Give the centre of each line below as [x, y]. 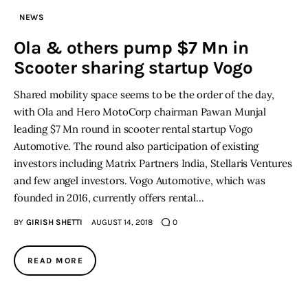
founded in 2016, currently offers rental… [109, 198]
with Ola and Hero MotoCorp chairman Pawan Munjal [140, 112]
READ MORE [55, 261]
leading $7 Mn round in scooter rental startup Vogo [133, 129]
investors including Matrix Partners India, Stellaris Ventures [153, 164]
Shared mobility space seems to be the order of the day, [144, 95]
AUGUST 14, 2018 [122, 222]
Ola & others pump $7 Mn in [131, 48]
